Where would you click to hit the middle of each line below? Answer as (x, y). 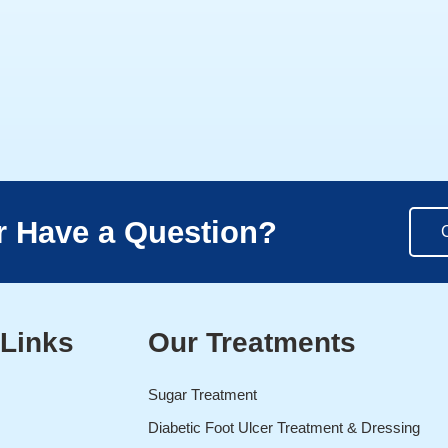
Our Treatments (252, 343)
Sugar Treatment (203, 395)
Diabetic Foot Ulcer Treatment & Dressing (284, 428)
